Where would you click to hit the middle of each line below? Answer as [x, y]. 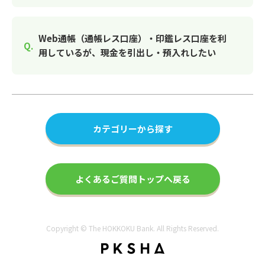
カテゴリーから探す [132, 129]
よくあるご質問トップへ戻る [132, 179]
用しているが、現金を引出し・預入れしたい [127, 52]
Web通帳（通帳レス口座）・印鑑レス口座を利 [132, 38]
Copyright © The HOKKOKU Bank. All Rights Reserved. [132, 228]
